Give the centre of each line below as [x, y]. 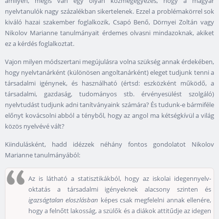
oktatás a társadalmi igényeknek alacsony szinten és [120, 189]
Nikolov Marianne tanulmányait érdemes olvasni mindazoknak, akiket [109, 33]
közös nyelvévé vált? [35, 126]
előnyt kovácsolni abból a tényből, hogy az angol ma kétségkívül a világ [109, 115]
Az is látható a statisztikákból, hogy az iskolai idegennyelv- [120, 178]
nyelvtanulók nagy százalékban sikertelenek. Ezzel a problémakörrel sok [109, 11]
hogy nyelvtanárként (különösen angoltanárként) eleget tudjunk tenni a [109, 72]
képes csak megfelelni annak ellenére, [155, 200]
